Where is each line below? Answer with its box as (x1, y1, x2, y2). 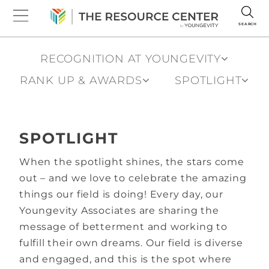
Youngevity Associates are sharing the (19, 204, 219, 216)
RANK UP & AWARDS (19, 74, 142, 87)
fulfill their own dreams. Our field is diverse (19, 237, 243, 249)
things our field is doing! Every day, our (19, 188, 223, 200)
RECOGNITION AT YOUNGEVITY (40, 52, 222, 65)
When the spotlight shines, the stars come (19, 156, 244, 168)
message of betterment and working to (19, 220, 228, 232)
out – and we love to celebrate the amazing (19, 172, 247, 184)
